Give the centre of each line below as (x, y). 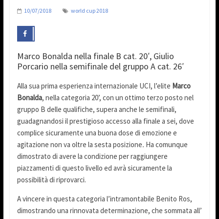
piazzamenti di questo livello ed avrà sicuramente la (94, 168)
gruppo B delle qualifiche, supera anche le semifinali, (97, 109)
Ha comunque (166, 145)
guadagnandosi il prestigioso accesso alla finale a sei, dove (105, 121)
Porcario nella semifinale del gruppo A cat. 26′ (100, 66)
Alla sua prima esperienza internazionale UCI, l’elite (94, 86)
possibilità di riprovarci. (51, 180)
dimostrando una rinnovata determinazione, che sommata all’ (109, 211)
